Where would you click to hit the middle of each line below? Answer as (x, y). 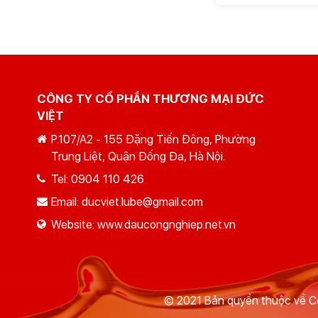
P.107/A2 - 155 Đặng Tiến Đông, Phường (153, 140)
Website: (74, 225)
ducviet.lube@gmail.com (142, 202)
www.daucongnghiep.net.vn (166, 225)
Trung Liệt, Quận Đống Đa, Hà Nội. (138, 157)
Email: (66, 202)
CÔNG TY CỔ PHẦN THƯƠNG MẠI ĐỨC (150, 99)
